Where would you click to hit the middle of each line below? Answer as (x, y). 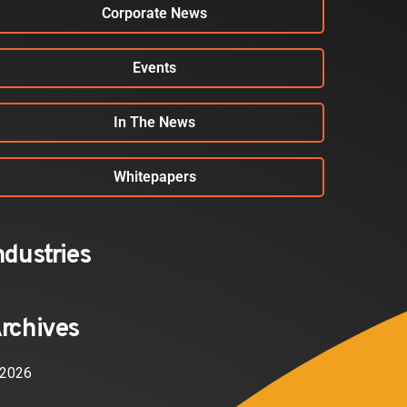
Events (155, 68)
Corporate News (155, 13)
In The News (155, 122)
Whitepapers (154, 177)
